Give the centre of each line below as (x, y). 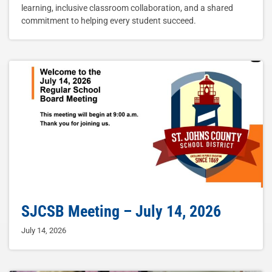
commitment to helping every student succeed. (109, 21)
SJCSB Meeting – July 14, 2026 (121, 212)
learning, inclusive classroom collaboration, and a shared (127, 8)
